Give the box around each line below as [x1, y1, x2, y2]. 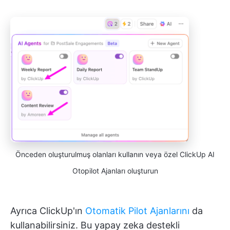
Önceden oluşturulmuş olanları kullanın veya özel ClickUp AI [15, 149, 215, 159]
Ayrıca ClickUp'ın [10, 205, 85, 216]
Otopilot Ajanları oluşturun [72, 166, 158, 175]
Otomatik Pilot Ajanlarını [85, 205, 189, 216]
